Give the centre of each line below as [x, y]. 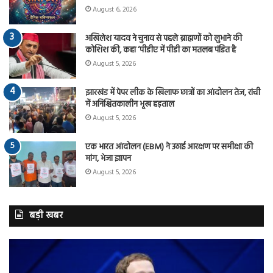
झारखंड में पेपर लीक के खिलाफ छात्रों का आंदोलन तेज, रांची [173, 93]
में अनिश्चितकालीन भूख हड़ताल [130, 104]
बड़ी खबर [46, 215]
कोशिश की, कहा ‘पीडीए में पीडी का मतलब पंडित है [161, 50]
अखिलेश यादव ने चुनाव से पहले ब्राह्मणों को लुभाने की [164, 38]
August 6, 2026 [115, 9]
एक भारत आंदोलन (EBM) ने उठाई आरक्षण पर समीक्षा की [169, 147]
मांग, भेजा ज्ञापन [108, 158]
